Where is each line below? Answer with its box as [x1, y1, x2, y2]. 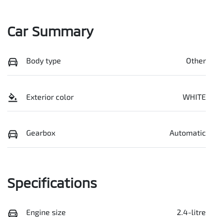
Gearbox [26, 128, 55, 138]
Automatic [170, 128, 206, 138]
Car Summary [7, 23, 93, 40]
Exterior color [26, 92, 74, 101]
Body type [26, 56, 61, 65]
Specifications [7, 174, 97, 191]
